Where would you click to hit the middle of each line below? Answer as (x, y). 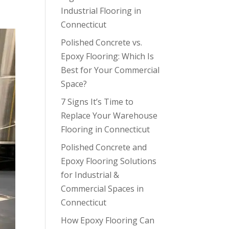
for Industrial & (90, 175)
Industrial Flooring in (101, 11)
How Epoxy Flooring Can (108, 220)
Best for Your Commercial (110, 70)
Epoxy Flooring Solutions (109, 161)
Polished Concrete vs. (102, 42)
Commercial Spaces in (102, 189)
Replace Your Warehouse (109, 116)
